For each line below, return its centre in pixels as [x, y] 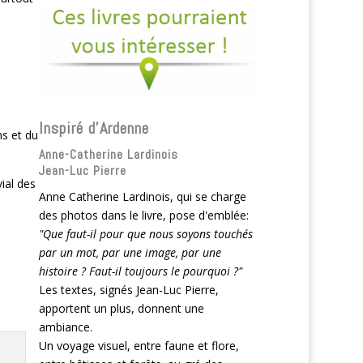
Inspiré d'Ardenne [94, 128]
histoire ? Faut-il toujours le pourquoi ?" [141, 271]
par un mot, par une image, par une [130, 252]
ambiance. [66, 327]
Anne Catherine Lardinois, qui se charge [143, 196]
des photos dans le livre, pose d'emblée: [144, 215]
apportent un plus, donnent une [122, 308]
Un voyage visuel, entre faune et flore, [139, 345]
